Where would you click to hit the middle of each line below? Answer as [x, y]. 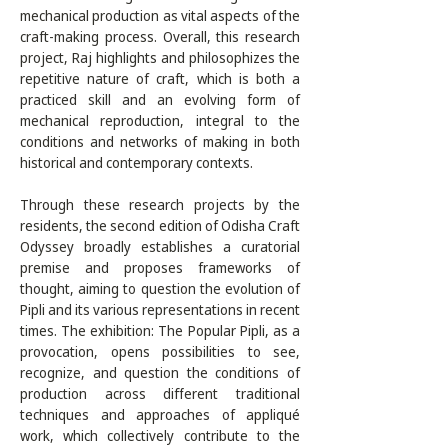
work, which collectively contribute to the [160, 435]
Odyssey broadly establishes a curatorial [160, 246]
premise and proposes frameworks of [160, 267]
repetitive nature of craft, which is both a [160, 78]
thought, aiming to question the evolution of [160, 288]
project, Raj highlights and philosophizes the [160, 57]
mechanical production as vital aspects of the [160, 15]
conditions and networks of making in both [160, 141]
